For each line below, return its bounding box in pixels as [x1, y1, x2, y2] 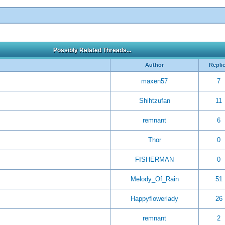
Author [145, 62, 164, 68]
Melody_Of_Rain [130, 175, 179, 183]
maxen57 [141, 77, 168, 85]
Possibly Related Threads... [53, 47, 131, 54]
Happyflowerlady [131, 195, 178, 202]
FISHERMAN [135, 156, 174, 163]
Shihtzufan [139, 97, 170, 104]
